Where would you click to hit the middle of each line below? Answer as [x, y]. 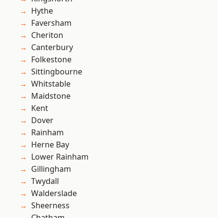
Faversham [51, 23]
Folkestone [51, 60]
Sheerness [50, 206]
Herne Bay [50, 145]
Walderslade [54, 193]
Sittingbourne [57, 72]
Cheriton [47, 35]
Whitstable [51, 84]
